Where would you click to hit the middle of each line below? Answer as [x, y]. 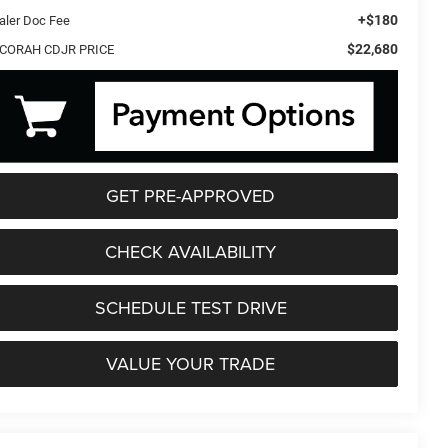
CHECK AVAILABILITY [190, 252]
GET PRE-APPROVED [190, 196]
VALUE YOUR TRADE [190, 364]
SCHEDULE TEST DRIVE [190, 308]
